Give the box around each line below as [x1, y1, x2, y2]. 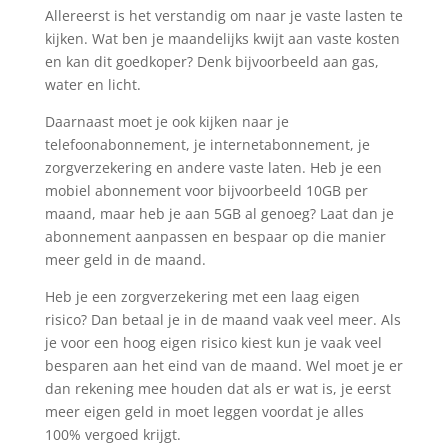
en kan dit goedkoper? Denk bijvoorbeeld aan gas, [44, 52, 379, 72]
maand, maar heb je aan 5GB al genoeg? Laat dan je [44, 204, 394, 224]
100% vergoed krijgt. [44, 425, 181, 445]
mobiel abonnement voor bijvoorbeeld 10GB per [44, 181, 368, 201]
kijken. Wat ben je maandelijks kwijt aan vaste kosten [44, 29, 400, 49]
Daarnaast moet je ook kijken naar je [44, 112, 289, 132]
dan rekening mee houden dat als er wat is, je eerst [44, 379, 391, 399]
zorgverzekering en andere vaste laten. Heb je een [44, 158, 382, 178]
